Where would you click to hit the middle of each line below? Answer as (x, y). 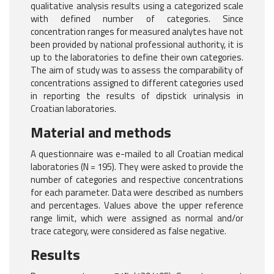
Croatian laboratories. (73, 109)
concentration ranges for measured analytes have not (137, 32)
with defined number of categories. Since (137, 19)
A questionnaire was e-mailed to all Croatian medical (137, 154)
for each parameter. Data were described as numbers (137, 193)
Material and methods (101, 132)
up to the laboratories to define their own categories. (137, 57)
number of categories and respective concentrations (137, 180)
